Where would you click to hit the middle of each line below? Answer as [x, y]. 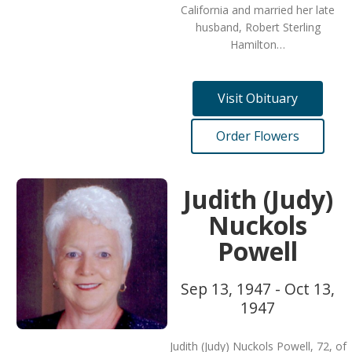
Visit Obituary [258, 98]
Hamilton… [258, 44]
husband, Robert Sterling [258, 27]
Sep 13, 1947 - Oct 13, [258, 289]
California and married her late [258, 10]
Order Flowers [258, 136]
